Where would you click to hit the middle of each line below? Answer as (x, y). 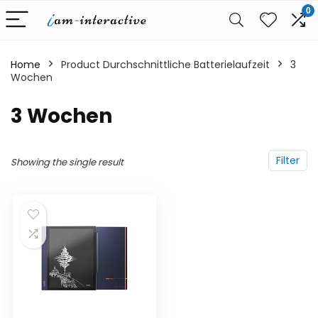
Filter (288, 160)
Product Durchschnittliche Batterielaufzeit (165, 65)
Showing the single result (67, 162)
